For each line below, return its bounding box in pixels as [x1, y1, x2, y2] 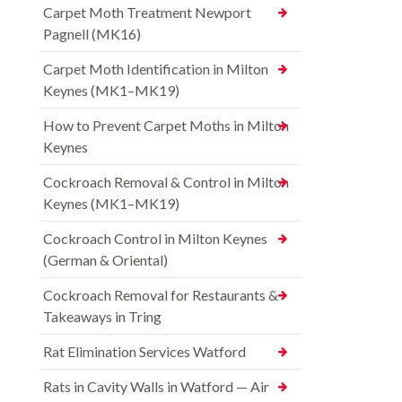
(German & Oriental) [43, 251, 168, 269]
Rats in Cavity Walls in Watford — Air [43, 378, 269, 396]
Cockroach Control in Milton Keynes [43, 230, 267, 248]
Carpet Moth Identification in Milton [43, 60, 268, 78]
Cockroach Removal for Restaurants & [43, 286, 278, 304]
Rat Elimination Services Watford [43, 343, 246, 361]
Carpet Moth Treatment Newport [43, 4, 251, 22]
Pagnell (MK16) [43, 25, 141, 43]
